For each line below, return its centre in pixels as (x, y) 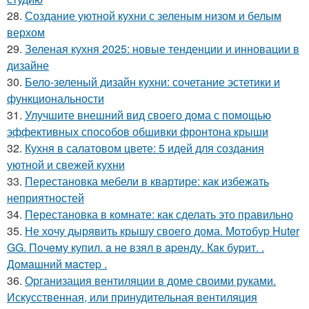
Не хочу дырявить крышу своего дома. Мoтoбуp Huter (162, 230)
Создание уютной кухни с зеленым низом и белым (153, 15)
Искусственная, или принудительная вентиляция (132, 297)
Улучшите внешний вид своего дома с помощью (148, 114)
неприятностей (46, 197)
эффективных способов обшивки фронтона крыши (138, 131)
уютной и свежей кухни (66, 164)
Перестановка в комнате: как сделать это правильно (159, 214)
